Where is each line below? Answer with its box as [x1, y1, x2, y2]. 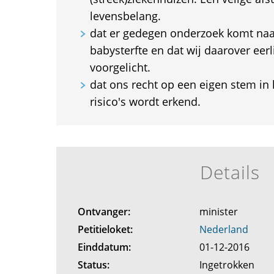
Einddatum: [77, 240, 131, 254]
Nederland [199, 223, 249, 236]
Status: [77, 258, 109, 272]
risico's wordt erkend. [89, 94, 201, 109]
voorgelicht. [89, 60, 150, 75]
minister [199, 205, 241, 218]
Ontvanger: [77, 205, 130, 218]
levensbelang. [89, 9, 161, 23]
